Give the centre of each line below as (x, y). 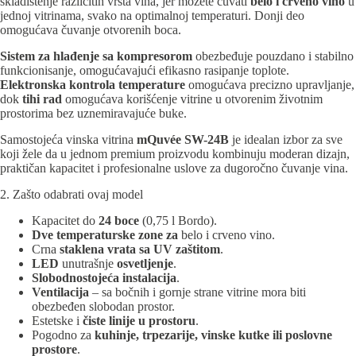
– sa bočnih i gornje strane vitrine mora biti (197, 292)
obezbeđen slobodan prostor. (103, 307)
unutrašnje (88, 264)
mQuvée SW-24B (183, 140)
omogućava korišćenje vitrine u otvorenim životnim (192, 99)
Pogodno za (63, 335)
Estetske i (57, 321)
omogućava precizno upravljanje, (270, 85)
